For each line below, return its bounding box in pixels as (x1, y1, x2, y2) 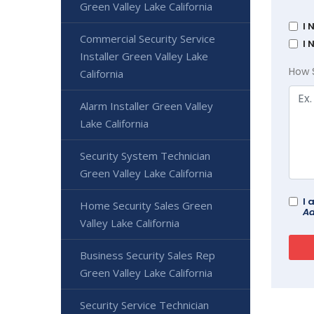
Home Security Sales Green (80, 198, 212, 212)
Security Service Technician (80, 298, 209, 312)
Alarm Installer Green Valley (80, 99, 213, 113)
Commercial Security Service (80, 32, 215, 46)
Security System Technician (80, 149, 210, 163)
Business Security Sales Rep (80, 248, 215, 262)
